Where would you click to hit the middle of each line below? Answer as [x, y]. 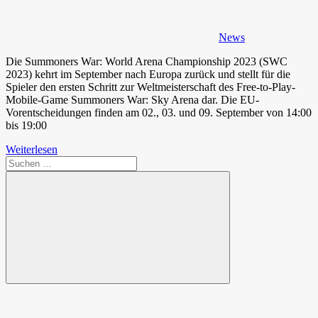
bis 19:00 [26, 125]
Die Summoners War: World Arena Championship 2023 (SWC [147, 61]
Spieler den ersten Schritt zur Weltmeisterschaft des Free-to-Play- [150, 87]
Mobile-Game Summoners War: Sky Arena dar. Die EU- [132, 99]
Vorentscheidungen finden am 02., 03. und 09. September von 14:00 [159, 112]
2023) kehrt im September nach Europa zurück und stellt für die [148, 74]
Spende [50, 300]
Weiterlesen [32, 149]
